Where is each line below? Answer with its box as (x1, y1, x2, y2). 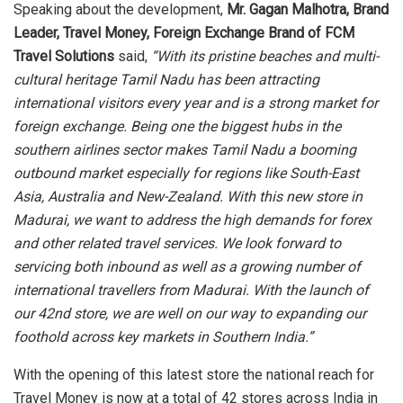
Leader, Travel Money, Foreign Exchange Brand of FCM (13, 23, 354, 41)
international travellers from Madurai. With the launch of (13, 281, 369, 299)
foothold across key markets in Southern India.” (13, 327, 313, 345)
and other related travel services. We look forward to (13, 234, 341, 252)
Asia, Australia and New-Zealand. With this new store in (13, 187, 363, 205)
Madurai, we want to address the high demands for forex (13, 210, 372, 228)
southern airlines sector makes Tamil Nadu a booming (13, 140, 356, 158)
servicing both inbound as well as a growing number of (13, 257, 361, 275)
